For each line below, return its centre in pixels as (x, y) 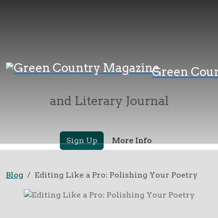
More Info (132, 140)
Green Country (109, 55)
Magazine (109, 78)
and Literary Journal (109, 101)
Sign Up (82, 140)
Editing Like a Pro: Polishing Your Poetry (116, 175)
